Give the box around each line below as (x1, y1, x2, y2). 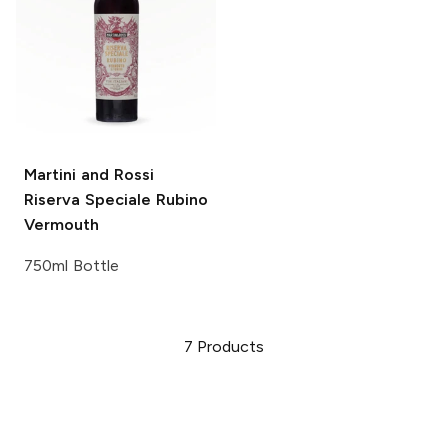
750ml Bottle (24, 256, 119, 276)
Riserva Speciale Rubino (24, 190, 208, 210)
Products (197, 337, 265, 357)
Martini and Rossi (24, 165, 154, 185)
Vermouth (24, 215, 99, 235)
